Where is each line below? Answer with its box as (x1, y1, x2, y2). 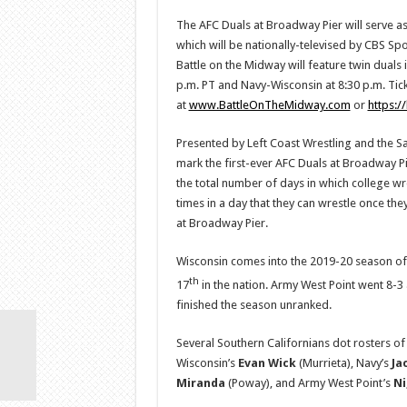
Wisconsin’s (175, 356, 238, 371)
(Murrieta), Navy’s (295, 356, 392, 371)
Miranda (175, 376, 225, 391)
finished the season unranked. (175, 298, 332, 313)
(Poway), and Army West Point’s (224, 376, 393, 391)
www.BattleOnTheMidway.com (188, 97, 351, 112)
